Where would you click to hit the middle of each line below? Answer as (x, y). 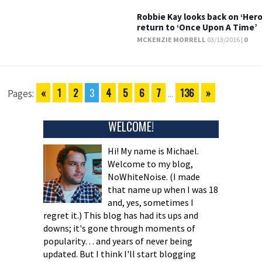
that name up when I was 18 (163, 190)
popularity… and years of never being (118, 241)
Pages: (21, 94)
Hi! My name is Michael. (153, 151)
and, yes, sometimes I (150, 203)
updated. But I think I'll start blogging (119, 254)
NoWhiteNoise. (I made (154, 177)
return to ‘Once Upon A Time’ (197, 27)
